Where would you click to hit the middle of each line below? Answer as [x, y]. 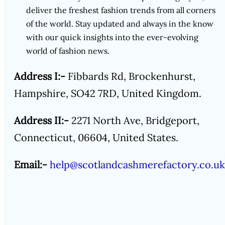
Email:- [31, 164]
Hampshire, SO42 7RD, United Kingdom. [108, 93]
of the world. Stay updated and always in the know [120, 23]
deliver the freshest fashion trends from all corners [121, 10]
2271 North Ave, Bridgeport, [134, 120]
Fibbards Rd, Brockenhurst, [130, 76]
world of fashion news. [68, 50]
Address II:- [41, 120]
